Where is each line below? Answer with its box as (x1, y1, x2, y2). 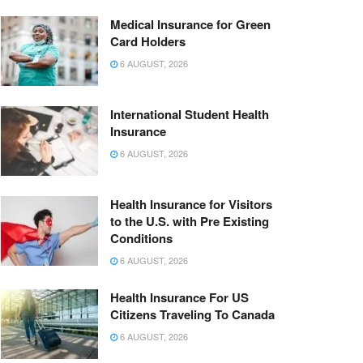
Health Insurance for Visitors (110, 195, 272, 214)
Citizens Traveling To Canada (110, 305, 275, 324)
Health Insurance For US (110, 288, 249, 307)
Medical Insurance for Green (110, 15, 271, 34)
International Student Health (110, 105, 269, 124)
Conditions (110, 229, 173, 248)
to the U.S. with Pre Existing (110, 212, 269, 231)
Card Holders (110, 32, 186, 51)
